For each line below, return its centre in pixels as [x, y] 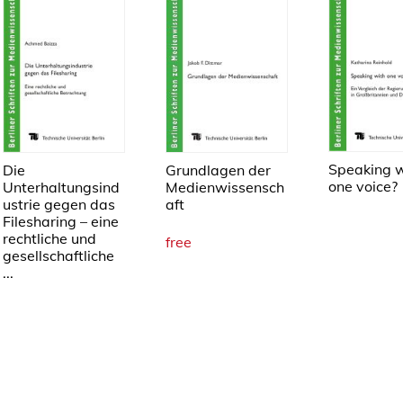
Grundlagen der [218, 170]
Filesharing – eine [61, 221]
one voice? [363, 186]
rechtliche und [49, 238]
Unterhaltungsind [61, 187]
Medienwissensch [225, 187]
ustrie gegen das [59, 204]
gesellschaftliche [58, 255]
